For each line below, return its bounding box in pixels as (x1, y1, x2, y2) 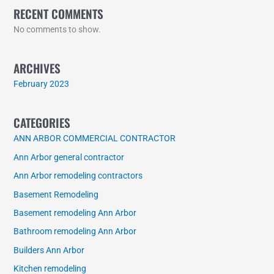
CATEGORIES (13, 114, 71, 132)
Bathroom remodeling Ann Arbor (13, 226, 137, 237)
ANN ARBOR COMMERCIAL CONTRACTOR (13, 133, 176, 144)
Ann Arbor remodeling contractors (13, 171, 143, 181)
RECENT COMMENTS (13, 4, 104, 23)
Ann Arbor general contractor (13, 152, 125, 162)
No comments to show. (13, 24, 102, 34)
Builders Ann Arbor (13, 245, 85, 255)
